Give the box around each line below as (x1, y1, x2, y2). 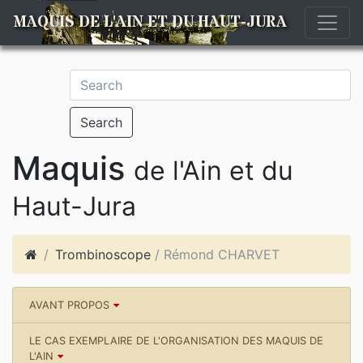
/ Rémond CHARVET (151, 246, 280, 263)
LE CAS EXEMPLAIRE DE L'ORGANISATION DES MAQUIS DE (29, 335, 323, 347)
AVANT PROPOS (29, 299, 109, 311)
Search (80, 114, 122, 130)
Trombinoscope (55, 246, 151, 263)
